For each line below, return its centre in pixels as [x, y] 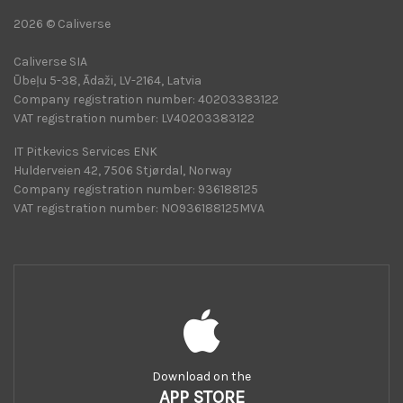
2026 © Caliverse [62, 23]
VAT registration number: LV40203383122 [134, 118]
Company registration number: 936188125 [136, 189]
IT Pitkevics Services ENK [85, 151]
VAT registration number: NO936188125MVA [139, 208]
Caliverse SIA [50, 61]
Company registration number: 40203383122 [146, 99]
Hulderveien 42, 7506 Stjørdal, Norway [123, 170]
